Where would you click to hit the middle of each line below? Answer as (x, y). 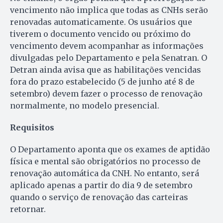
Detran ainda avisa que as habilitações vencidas (106, 69)
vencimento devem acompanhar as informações (107, 46)
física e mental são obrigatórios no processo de (105, 161)
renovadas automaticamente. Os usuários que (101, 22)
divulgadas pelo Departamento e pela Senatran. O (109, 57)
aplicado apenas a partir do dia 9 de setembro (101, 185)
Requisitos (32, 127)
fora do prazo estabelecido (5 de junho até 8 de (102, 81)
